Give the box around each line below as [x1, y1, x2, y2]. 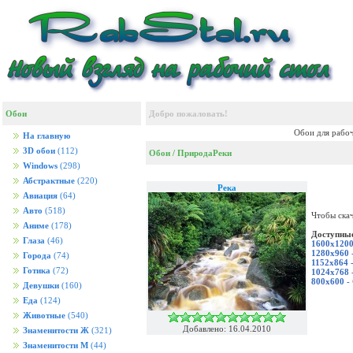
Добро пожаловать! [149, 109, 228, 118]
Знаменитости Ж [23, 326, 89, 335]
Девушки [23, 281, 59, 290]
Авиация [23, 191, 58, 200]
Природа [177, 148, 213, 158]
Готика [23, 266, 50, 275]
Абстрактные [23, 176, 75, 185]
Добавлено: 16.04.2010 [183, 324, 271, 333]
